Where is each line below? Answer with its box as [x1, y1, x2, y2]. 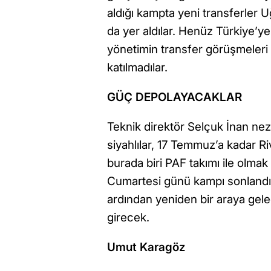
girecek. [107, 211, 149, 225]
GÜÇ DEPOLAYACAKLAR [107, 90, 242, 105]
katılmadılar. [107, 60, 168, 75]
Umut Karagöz [107, 240, 185, 255]
